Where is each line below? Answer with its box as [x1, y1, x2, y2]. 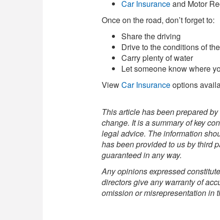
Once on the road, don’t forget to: [102, 14, 215, 26]
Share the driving [121, 30, 181, 42]
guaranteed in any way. [102, 149, 182, 161]
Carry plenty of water [121, 52, 193, 63]
